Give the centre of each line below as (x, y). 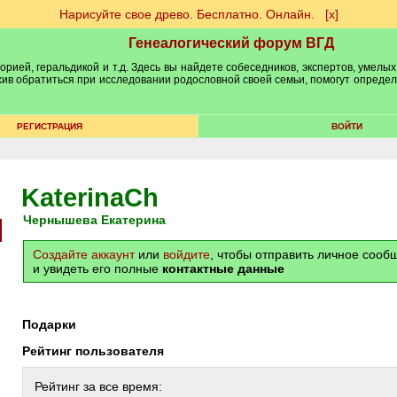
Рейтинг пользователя (97, 351)
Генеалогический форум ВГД (231, 43)
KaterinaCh (90, 198)
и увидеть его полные (97, 269)
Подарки (54, 324)
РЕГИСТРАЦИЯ (49, 126)
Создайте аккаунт (84, 254)
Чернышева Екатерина (99, 220)
